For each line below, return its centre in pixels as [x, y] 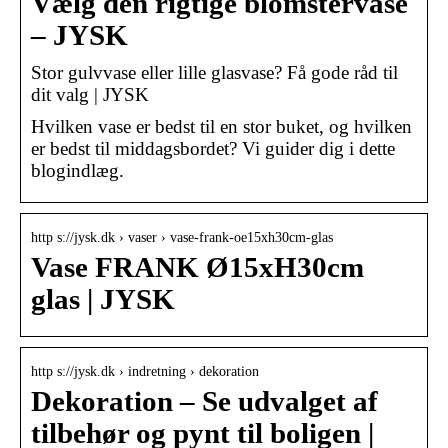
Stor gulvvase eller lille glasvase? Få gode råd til [214, 72]
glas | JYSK [103, 299]
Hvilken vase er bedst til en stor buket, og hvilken [221, 126]
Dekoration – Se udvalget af [204, 401]
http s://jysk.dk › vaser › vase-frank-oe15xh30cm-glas [182, 237]
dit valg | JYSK [90, 94]
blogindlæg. [77, 170]
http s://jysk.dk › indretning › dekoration [145, 371]
